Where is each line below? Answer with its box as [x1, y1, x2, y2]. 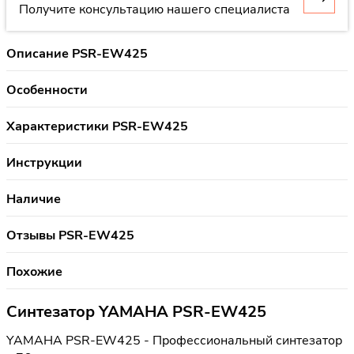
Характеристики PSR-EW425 [6, 117, 188, 135]
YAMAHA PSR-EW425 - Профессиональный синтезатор [6, 332, 342, 350]
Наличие [6, 190, 61, 208]
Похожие [6, 262, 62, 281]
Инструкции [6, 153, 82, 171]
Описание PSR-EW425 [6, 44, 148, 62]
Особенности [6, 81, 88, 99]
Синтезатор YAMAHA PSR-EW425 [6, 300, 266, 322]
